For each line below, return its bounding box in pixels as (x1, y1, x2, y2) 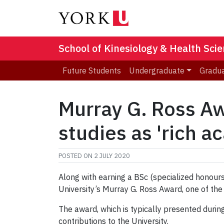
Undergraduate (129, 65, 184, 76)
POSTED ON (58, 151, 94, 160)
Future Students (62, 65, 121, 76)
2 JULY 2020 (94, 151, 130, 160)
